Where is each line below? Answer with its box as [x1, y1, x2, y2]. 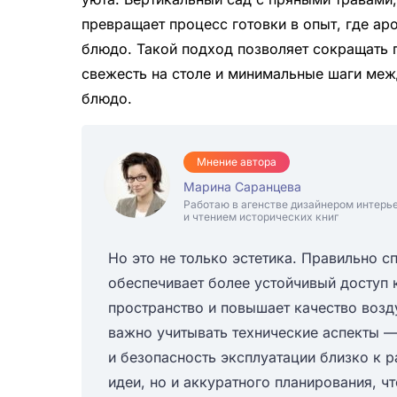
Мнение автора [197, 155, 276, 169]
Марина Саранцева [183, 179, 301, 195]
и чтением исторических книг [183, 210, 339, 224]
